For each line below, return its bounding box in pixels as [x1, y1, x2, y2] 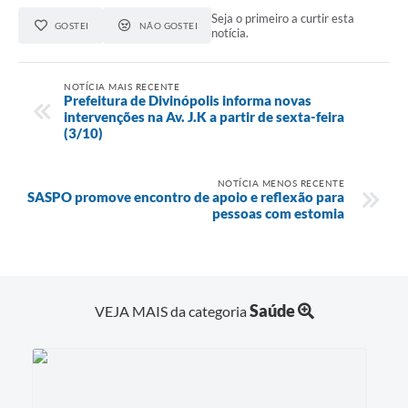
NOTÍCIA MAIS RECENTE [64, 80, 179, 92]
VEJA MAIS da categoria [94, 302, 250, 321]
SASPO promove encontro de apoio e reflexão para [27, 188, 344, 205]
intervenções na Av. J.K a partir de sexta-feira [64, 107, 344, 125]
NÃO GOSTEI [138, 19, 199, 31]
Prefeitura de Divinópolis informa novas [64, 91, 311, 108]
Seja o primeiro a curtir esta [211, 10, 355, 25]
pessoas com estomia [212, 204, 344, 221]
